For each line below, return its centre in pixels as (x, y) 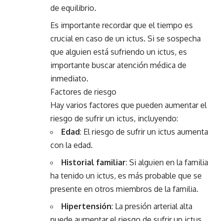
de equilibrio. (73, 8)
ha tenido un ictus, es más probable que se (126, 176)
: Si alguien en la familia (167, 162)
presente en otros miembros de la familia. (124, 189)
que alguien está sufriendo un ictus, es (119, 52)
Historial (78, 162)
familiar (111, 162)
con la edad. (72, 145)
